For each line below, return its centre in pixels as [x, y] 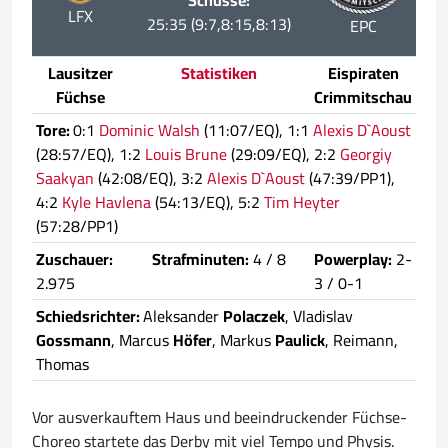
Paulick [300, 340]
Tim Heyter [302, 202]
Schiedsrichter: [89, 316]
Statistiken [219, 73]
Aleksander [183, 316]
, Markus [243, 340]
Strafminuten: [200, 259]
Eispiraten [363, 73]
